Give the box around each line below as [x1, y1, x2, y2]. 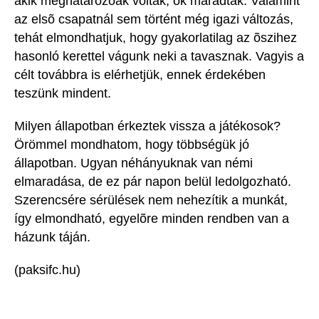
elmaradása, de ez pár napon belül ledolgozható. [14, 174, 291, 189]
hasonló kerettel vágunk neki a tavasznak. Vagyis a [14, 49, 304, 64]
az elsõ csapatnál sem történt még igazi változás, [14, 12, 293, 27]
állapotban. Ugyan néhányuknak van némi [14, 156, 253, 171]
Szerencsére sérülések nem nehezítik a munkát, [14, 193, 288, 208]
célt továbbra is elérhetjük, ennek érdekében [14, 68, 266, 83]
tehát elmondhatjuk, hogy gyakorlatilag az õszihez [14, 31, 297, 46]
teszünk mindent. [14, 86, 111, 101]
